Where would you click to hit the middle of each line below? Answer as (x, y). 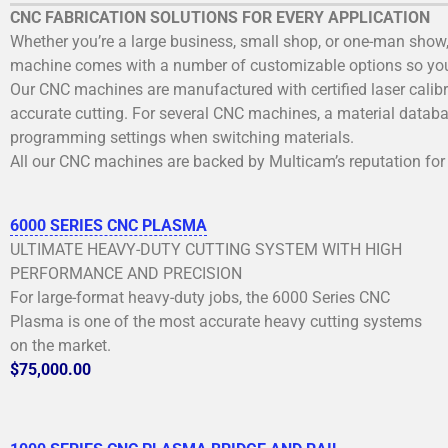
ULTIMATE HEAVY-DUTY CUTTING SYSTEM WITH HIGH (206, 249)
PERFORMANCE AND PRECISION (126, 273)
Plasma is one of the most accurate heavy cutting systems (216, 321)
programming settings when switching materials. (182, 137)
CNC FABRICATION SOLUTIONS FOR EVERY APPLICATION (220, 17)
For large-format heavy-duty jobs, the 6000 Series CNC (200, 297)
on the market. (60, 345)
